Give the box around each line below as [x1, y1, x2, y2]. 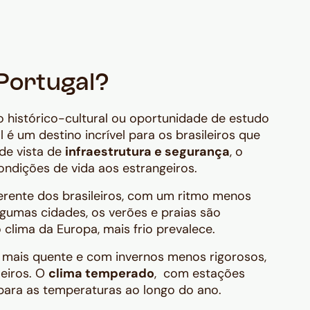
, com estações [154, 265, 245, 282]
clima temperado [48, 265, 154, 282]
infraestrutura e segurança [65, 143, 230, 161]
